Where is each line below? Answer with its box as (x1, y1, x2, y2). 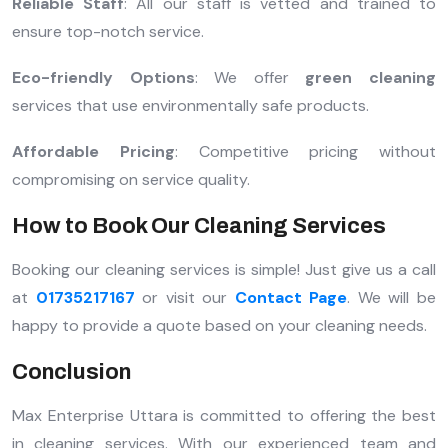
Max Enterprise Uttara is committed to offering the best (12, 405, 436, 427)
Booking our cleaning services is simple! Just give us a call (12, 259, 436, 281)
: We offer (194, 67, 306, 89)
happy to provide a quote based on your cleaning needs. (12, 315, 427, 337)
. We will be (347, 287, 437, 309)
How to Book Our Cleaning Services (12, 214, 386, 239)
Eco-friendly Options (12, 67, 195, 89)
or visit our (134, 287, 235, 309)
